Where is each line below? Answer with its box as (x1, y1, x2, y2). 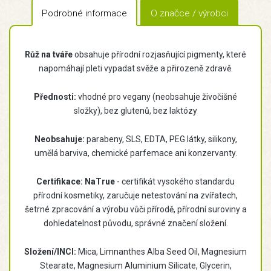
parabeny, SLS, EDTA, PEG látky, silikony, (84, 134, 237, 145)
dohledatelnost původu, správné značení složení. (43, 218, 228, 229)
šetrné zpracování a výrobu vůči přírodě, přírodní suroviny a (24, 204, 247, 215)
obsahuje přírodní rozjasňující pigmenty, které (74, 50, 246, 60)
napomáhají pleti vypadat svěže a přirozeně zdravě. (38, 64, 233, 74)
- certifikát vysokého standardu (115, 177, 235, 187)
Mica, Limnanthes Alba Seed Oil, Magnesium (76, 247, 247, 257)
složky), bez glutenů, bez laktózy (74, 106, 197, 116)
